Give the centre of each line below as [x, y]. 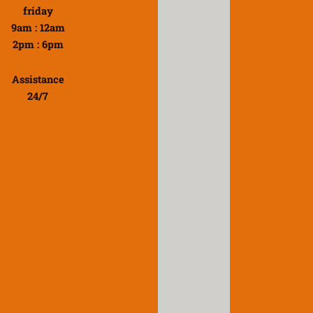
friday [38, 11]
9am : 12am [38, 28]
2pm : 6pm [38, 45]
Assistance [38, 79]
